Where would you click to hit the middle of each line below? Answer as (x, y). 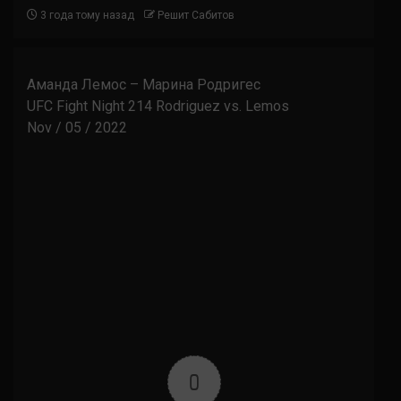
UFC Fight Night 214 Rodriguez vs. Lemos (158, 106)
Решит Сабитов (196, 15)
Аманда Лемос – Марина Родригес (144, 85)
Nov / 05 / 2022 (77, 128)
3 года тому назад (86, 15)
